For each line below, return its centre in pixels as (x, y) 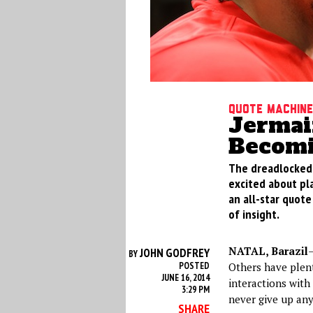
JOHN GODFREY (174, 253)
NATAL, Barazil (268, 251)
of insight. (254, 214)
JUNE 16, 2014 (185, 278)
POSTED (194, 266)
